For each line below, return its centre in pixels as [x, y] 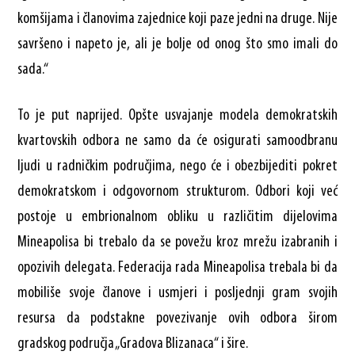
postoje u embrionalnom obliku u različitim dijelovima [177, 217]
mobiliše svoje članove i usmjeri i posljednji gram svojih [177, 293]
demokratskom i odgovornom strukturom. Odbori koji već [177, 191]
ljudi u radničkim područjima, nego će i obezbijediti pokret [177, 166]
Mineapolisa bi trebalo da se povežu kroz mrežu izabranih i [177, 242]
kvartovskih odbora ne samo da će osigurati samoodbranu [177, 141]
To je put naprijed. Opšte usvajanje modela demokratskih [177, 115]
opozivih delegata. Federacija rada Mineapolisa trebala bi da [177, 267]
